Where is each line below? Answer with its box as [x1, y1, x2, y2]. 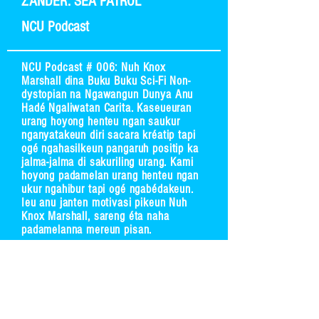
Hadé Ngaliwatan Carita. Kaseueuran [21, 101, 192, 115]
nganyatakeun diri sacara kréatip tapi [21, 128, 196, 142]
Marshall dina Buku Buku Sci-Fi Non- [21, 74, 191, 88]
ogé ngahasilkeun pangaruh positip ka [21, 142, 199, 155]
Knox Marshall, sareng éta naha [21, 209, 169, 223]
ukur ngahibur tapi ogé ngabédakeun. [21, 182, 194, 196]
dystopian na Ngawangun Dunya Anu [21, 88, 194, 101]
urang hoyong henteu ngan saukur [21, 115, 180, 128]
